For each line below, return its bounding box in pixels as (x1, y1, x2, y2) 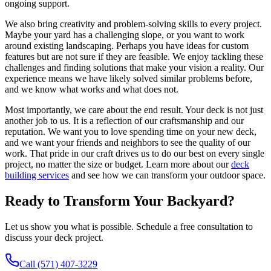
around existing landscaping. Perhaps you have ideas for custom (5, 40, 249, 51)
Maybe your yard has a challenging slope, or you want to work (5, 29, 244, 40)
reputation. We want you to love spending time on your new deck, (5, 126, 256, 137)
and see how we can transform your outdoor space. (69, 169, 266, 180)
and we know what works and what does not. (5, 83, 178, 94)
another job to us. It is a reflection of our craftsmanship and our (5, 115, 244, 126)
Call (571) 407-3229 (19, 258, 97, 269)
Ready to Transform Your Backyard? (5, 192, 235, 209)
